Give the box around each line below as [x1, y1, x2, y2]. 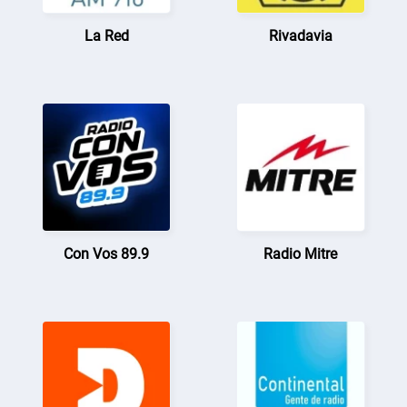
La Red [84, 26, 129, 45]
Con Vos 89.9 [64, 244, 150, 263]
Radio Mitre [263, 244, 338, 263]
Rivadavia [268, 26, 333, 45]
